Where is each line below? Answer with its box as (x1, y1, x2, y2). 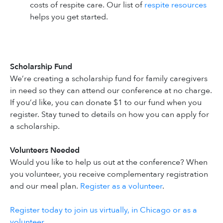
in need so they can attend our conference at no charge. (10, 85, 212, 97)
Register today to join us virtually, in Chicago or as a (10, 205, 197, 216)
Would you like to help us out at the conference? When (10, 157, 208, 168)
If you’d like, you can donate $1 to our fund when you (10, 97, 202, 109)
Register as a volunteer (80, 181, 162, 192)
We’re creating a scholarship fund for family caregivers (10, 73, 208, 85)
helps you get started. (30, 11, 108, 22)
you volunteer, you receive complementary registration (10, 169, 208, 180)
